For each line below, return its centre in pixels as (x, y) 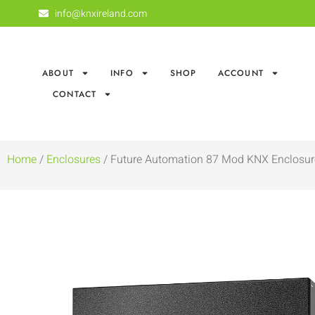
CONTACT (75, 95)
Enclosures (73, 160)
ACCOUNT (241, 73)
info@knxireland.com (101, 13)
